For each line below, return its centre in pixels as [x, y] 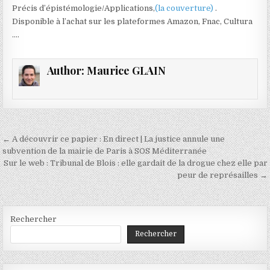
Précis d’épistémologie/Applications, [84, 8]
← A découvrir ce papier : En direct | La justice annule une [114, 139]
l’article [32, 174]
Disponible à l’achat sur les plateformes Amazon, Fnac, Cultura [133, 22]
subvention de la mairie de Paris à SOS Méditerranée [105, 151]
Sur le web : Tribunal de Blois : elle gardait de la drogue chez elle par [135, 163]
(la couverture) [185, 8]
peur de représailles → [222, 175]
